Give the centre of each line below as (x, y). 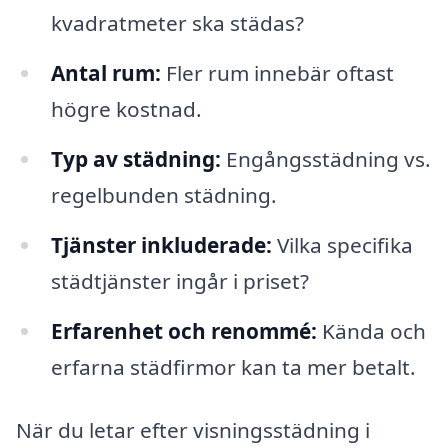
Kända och (371, 330)
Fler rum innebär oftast (277, 73)
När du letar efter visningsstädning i (193, 430)
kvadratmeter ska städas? (177, 23)
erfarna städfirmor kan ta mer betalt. (233, 366)
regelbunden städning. (163, 194)
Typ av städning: (135, 158)
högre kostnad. (126, 109)
